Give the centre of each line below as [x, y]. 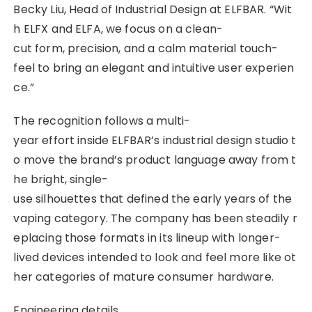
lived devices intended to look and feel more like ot [155, 257]
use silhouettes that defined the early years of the [154, 198]
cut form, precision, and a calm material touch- [146, 48]
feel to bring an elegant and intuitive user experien [154, 68]
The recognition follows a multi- [102, 120]
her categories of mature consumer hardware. [143, 276]
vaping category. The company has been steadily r [155, 218]
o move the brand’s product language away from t [155, 159]
